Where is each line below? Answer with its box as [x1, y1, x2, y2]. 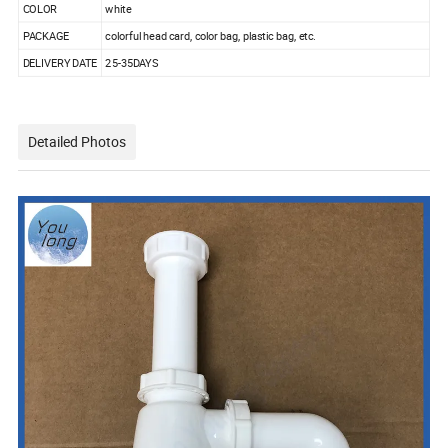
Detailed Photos [28, 131, 127, 151]
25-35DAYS [105, 55, 158, 71]
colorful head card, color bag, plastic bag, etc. [105, 28, 317, 43]
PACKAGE [22, 28, 70, 43]
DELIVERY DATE [22, 55, 98, 71]
